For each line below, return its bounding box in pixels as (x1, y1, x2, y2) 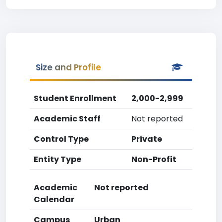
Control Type (34, 133, 89, 145)
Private (131, 133, 162, 145)
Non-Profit (131, 154, 176, 165)
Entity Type (34, 154, 81, 165)
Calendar (34, 194, 74, 205)
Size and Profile (36, 61, 101, 73)
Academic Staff (34, 113, 101, 124)
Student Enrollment (34, 93, 116, 104)
